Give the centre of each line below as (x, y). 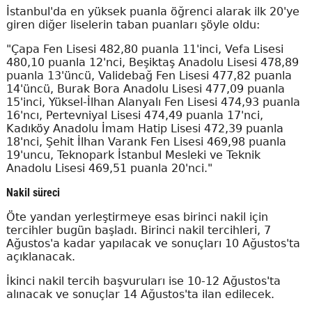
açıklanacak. (40, 257)
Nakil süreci (33, 193)
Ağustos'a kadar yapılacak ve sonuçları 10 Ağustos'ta (153, 244)
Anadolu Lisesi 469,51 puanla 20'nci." (109, 169)
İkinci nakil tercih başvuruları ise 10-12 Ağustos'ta (143, 281)
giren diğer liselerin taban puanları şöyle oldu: (133, 25)
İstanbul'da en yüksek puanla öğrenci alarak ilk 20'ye (153, 12)
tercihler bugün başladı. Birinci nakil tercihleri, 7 (138, 231)
